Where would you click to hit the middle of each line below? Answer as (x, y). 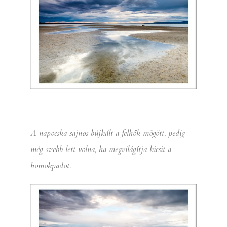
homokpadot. (51, 166)
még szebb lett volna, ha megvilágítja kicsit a (101, 150)
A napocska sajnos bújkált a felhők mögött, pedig (108, 134)
